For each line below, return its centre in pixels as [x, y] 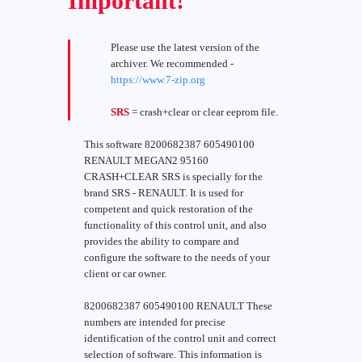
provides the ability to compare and [162, 241]
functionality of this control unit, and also [175, 225]
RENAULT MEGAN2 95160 [146, 160]
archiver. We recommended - [172, 63]
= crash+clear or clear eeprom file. [204, 112]
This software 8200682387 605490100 [169, 144]
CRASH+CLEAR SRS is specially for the [173, 177]
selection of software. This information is [173, 354]
